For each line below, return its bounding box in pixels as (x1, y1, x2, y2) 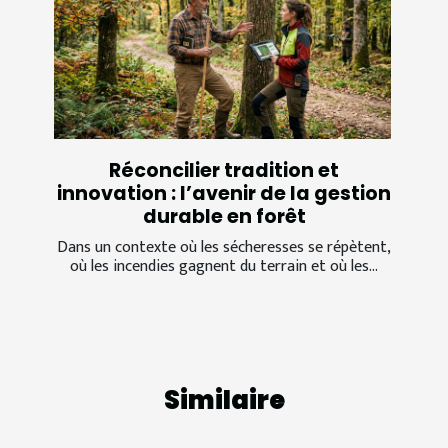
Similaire (163, 383, 285, 419)
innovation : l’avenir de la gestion (57, 180, 391, 208)
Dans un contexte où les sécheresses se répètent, (57, 234, 391, 262)
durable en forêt (142, 203, 306, 231)
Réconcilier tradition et (109, 157, 339, 185)
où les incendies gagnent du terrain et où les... (70, 253, 378, 281)
